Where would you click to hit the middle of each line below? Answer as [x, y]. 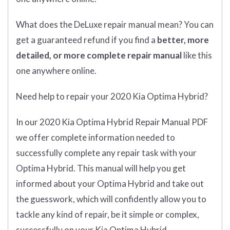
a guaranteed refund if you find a [93, 40]
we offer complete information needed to [95, 138]
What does [38, 25]
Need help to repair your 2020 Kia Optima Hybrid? [112, 97]
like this [197, 55]
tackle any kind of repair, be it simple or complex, [108, 215]
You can [199, 25]
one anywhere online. [56, 71]
